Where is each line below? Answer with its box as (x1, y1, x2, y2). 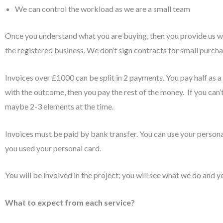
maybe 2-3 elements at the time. (5, 101, 113, 111)
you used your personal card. (5, 143, 101, 153)
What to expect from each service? (5, 197, 135, 207)
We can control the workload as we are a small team (15, 3, 190, 13)
